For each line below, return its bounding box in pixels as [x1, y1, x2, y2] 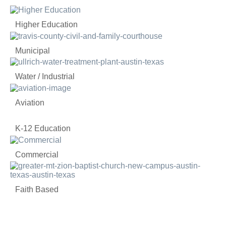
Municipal [15, 46, 50, 55]
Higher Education [15, 20, 78, 29]
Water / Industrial [15, 72, 75, 81]
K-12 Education [15, 124, 71, 133]
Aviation [15, 98, 44, 107]
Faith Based [15, 185, 59, 194]
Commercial [15, 150, 59, 159]
